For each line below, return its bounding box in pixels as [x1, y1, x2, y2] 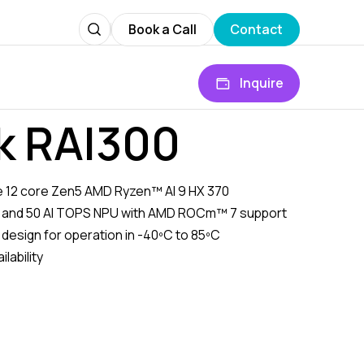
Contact [230, 19, 284, 38]
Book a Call [128, 19, 197, 38]
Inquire [240, 73, 284, 92]
